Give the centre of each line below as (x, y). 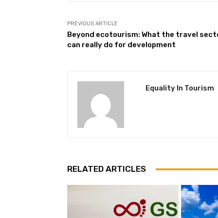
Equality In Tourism (180, 88)
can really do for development (121, 45)
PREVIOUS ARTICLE (92, 24)
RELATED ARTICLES (107, 169)
